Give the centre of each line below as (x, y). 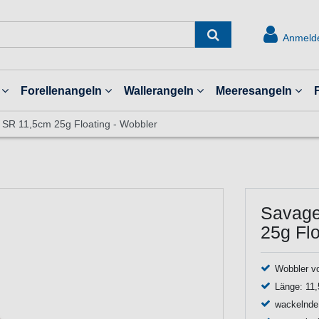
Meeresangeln (253, 91)
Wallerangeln (158, 91)
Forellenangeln (61, 91)
